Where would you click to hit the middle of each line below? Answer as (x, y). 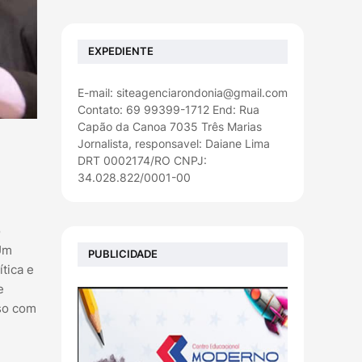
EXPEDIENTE (121, 51)
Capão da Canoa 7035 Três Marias (170, 126)
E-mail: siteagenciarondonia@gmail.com (183, 92)
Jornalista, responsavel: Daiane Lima (174, 143)
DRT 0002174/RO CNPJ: (142, 160)
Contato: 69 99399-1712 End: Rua (168, 109)
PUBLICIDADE (123, 254)
